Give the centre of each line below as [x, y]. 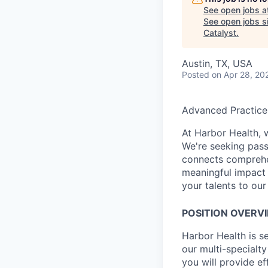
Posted [196, 74]
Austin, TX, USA [217, 63]
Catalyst [220, 33]
